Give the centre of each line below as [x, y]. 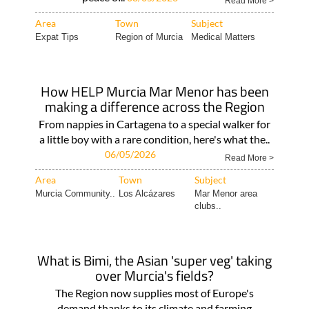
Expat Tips [57, 37]
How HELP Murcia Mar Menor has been [154, 91]
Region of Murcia [149, 37]
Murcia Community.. [75, 193]
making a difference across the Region [154, 107]
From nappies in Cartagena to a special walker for [154, 124]
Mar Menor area [226, 193]
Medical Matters [223, 37]
